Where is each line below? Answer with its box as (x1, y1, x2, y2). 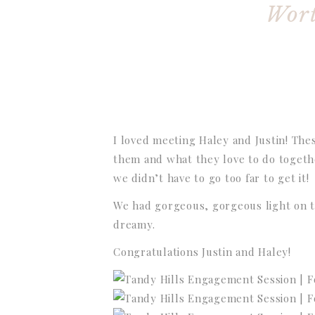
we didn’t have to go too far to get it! (113, 170, 309, 185)
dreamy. (113, 217, 155, 231)
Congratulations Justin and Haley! (113, 244, 291, 259)
